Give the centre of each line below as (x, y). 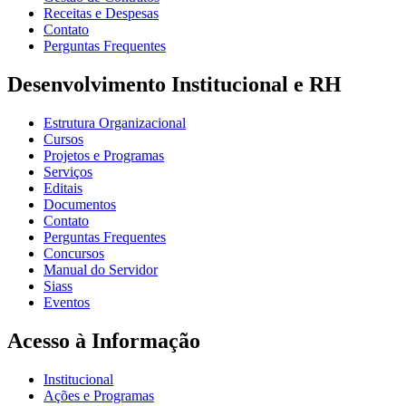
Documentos (80, 205)
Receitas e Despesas (101, 14)
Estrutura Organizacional (115, 123)
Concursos (74, 254)
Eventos (67, 303)
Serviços (68, 172)
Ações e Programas (99, 396)
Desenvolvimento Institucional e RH (174, 85)
